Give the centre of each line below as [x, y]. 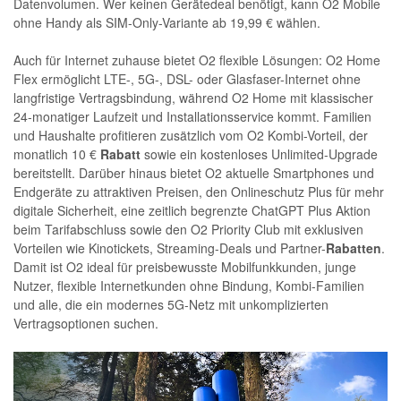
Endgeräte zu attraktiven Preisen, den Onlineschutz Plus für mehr [199, 192]
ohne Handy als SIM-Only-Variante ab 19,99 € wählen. [169, 22]
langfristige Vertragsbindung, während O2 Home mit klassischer [193, 98]
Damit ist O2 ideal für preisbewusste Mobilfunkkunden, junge [185, 267]
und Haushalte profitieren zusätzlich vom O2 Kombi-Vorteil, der [191, 135]
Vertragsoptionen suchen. [88, 323]
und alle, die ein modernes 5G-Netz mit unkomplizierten [171, 304]
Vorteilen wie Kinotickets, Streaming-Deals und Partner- [170, 248]
